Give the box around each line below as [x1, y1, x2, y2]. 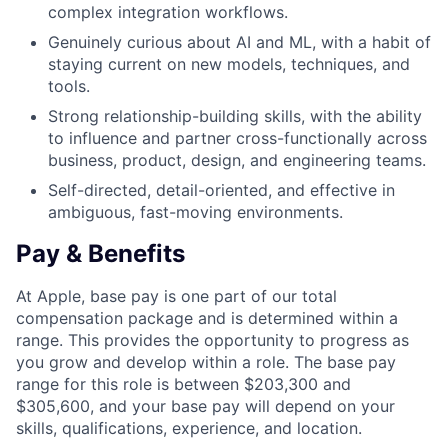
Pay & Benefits [16, 239, 185, 269]
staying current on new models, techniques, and [48, 54, 410, 75]
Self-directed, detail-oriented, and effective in [48, 180, 395, 201]
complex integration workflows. [48, 2, 288, 23]
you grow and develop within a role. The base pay [16, 352, 396, 373]
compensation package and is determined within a [16, 308, 398, 329]
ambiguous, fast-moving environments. [48, 202, 343, 223]
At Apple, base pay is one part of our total [16, 286, 337, 307]
